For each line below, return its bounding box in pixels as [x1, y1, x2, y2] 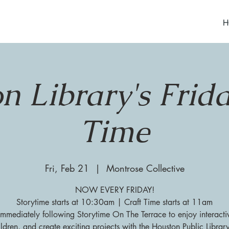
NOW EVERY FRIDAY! [75, 185, 154, 195]
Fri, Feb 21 [44, 162, 89, 174]
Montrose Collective [106, 162, 185, 174]
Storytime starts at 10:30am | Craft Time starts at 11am [16, 197, 213, 208]
